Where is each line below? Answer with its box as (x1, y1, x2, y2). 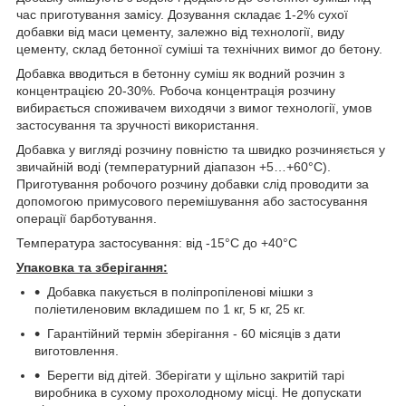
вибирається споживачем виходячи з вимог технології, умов (16, 100, 372, 115)
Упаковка (16, 259, 78, 275)
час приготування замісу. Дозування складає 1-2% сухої (16, 6, 348, 22)
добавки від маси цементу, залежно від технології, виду (16, 24, 344, 39)
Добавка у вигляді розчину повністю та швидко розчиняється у (16, 141, 385, 157)
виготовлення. (34, 343, 119, 358)
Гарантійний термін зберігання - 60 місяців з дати (47, 325, 341, 341)
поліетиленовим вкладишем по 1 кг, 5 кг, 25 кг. (34, 301, 305, 316)
